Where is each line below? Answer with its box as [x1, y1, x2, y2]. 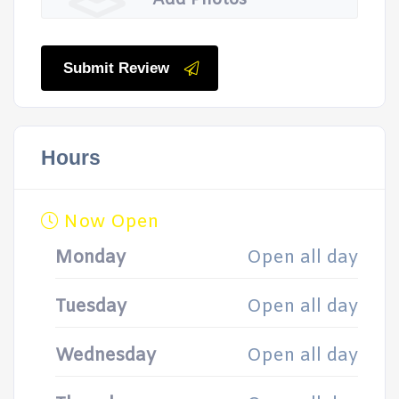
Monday [55, 246, 126, 270]
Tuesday [55, 295, 126, 319]
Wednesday [55, 344, 156, 368]
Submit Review [63, 60, 169, 77]
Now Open [59, 210, 159, 234]
